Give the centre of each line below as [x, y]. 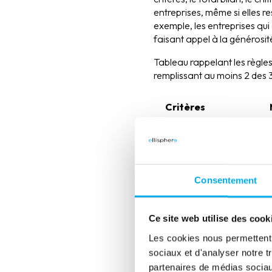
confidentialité [198, 244]
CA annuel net [196, 168]
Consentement [226, 180]
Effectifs [184, 198]
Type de [182, 229]
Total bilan [188, 138]
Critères [184, 107]
